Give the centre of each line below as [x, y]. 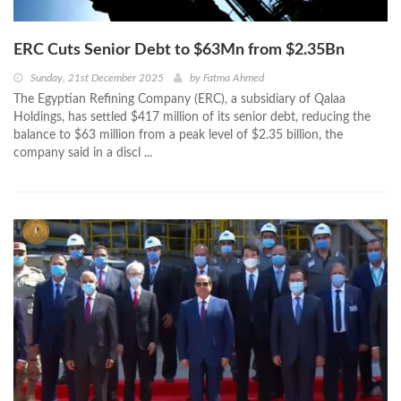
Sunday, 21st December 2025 [97, 77]
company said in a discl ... [83, 153]
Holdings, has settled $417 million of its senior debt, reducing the [192, 117]
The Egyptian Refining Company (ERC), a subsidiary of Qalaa [179, 99]
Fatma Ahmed [234, 77]
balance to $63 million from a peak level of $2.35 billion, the [178, 135]
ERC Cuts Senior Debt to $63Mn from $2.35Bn [179, 50]
